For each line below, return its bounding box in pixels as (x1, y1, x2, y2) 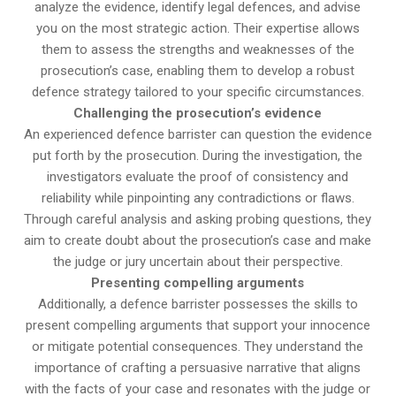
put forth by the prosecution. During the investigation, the (33, 148, 363, 164)
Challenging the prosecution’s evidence (73, 105, 323, 122)
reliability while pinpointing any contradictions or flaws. (41, 190, 354, 207)
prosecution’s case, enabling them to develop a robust (41, 63, 355, 80)
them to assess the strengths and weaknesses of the (41, 42, 354, 58)
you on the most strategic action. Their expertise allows (35, 20, 360, 37)
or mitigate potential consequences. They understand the (32, 339, 364, 355)
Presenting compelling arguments (91, 275, 305, 292)
